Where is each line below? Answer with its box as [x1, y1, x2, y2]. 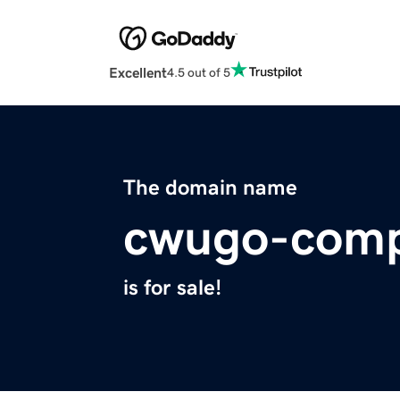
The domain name [123, 177, 297, 199]
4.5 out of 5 [167, 65, 230, 79]
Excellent [109, 65, 167, 80]
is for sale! [123, 277, 221, 299]
